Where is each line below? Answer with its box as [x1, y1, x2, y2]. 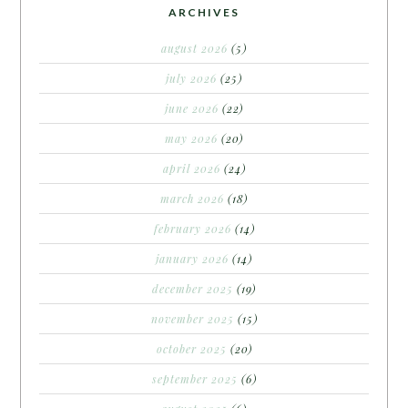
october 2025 [156, 342, 227, 356]
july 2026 [166, 71, 217, 86]
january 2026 [156, 251, 229, 266]
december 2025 [152, 281, 233, 296]
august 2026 [161, 41, 228, 56]
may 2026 [165, 131, 218, 146]
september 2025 [151, 372, 238, 386]
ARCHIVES [168, 5, 240, 19]
